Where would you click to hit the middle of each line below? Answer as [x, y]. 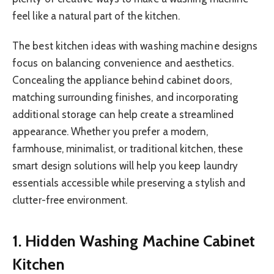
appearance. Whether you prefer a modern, [110, 131]
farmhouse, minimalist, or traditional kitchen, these [128, 148]
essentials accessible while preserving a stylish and [129, 183]
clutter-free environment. [70, 200]
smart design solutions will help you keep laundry [125, 165]
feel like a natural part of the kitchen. [96, 16]
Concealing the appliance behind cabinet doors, [122, 80]
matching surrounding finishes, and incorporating [125, 97]
